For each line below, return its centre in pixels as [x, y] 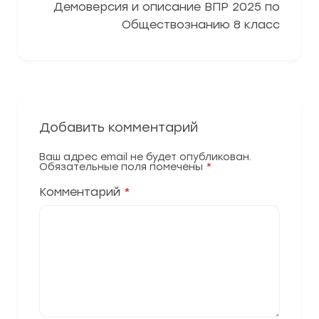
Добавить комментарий [119, 127]
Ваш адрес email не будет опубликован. [145, 157]
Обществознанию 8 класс [201, 25]
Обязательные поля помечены [122, 167]
